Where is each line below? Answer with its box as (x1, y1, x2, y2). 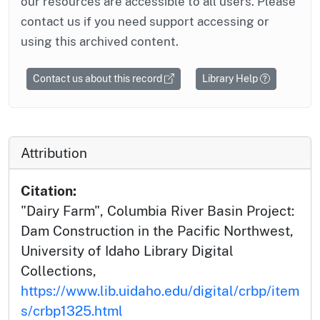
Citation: (21, 183, 76, 199)
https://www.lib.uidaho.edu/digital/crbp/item (21, 283, 299, 299)
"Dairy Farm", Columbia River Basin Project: (21, 203, 294, 219)
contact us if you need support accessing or (21, 14, 269, 29)
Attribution (21, 145, 87, 161)
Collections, (21, 263, 96, 279)
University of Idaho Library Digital (21, 243, 234, 259)
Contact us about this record (33, 73, 164, 85)
